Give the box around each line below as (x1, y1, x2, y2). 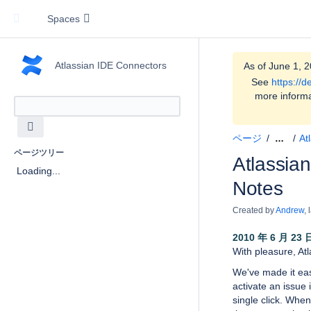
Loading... (17, 165, 60, 177)
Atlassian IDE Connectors (54, 60, 167, 71)
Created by (233, 205, 276, 216)
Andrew (276, 205, 304, 216)
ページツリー (14, 148, 64, 158)
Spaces (47, 13, 80, 24)
